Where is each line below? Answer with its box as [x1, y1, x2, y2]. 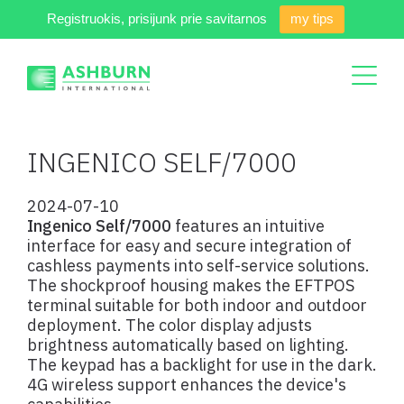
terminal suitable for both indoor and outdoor [27, 295, 367, 316]
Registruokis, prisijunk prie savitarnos [47, 11, 267, 26]
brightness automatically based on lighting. [27, 335, 349, 355]
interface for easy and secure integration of [27, 235, 352, 256]
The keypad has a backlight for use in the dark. [27, 354, 377, 375]
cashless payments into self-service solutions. [27, 255, 370, 276]
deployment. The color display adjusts [27, 315, 312, 335]
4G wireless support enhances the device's [27, 374, 346, 395]
